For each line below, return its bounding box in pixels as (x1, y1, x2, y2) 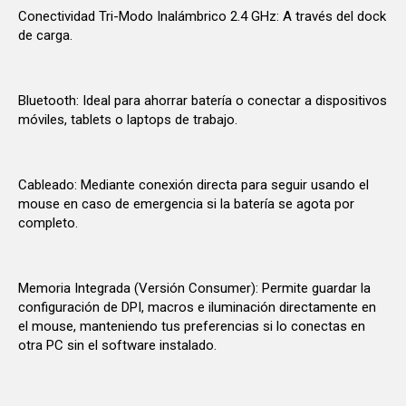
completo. (18, 214, 78, 231)
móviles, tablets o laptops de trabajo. (18, 111, 237, 128)
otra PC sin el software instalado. (18, 336, 217, 353)
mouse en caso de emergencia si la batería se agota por (18, 195, 354, 212)
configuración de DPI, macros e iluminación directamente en (18, 298, 376, 315)
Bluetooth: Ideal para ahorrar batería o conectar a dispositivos (18, 92, 387, 109)
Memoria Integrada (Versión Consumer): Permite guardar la (18, 279, 371, 296)
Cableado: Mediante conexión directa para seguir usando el (18, 176, 369, 193)
